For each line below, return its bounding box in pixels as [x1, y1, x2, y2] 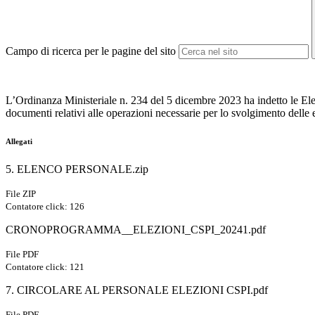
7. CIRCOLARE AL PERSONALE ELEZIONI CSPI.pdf [6, 284, 268, 297]
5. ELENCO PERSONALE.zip [6, 163, 148, 176]
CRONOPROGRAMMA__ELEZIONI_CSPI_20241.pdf [6, 224, 266, 236]
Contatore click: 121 [6, 262, 84, 273]
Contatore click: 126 [6, 201, 84, 212]
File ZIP [6, 188, 36, 200]
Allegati [6, 137, 32, 146]
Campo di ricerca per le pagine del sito [6, 45, 176, 58]
